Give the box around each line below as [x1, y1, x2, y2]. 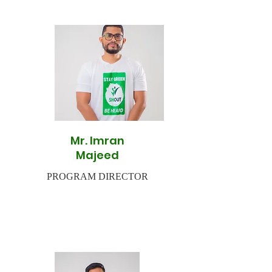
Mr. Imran [70, 133, 124, 148]
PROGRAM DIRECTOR [46, 171, 148, 182]
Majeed [75, 148, 119, 163]
